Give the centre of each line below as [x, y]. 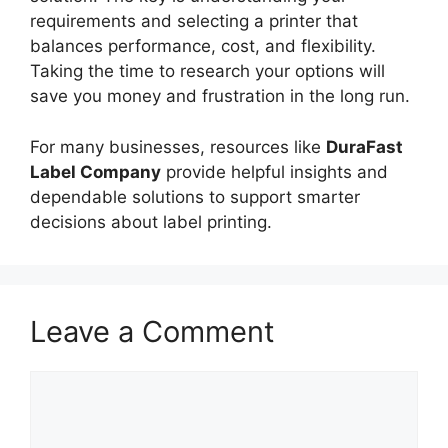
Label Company [95, 171]
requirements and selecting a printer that [194, 21]
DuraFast [364, 146]
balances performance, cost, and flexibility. [203, 46]
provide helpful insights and [274, 171]
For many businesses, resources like [178, 146]
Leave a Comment [152, 331]
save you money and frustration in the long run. [222, 96]
